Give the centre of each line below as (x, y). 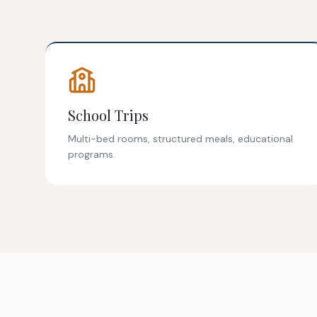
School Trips (108, 115)
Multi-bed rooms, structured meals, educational (180, 139)
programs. (92, 155)
